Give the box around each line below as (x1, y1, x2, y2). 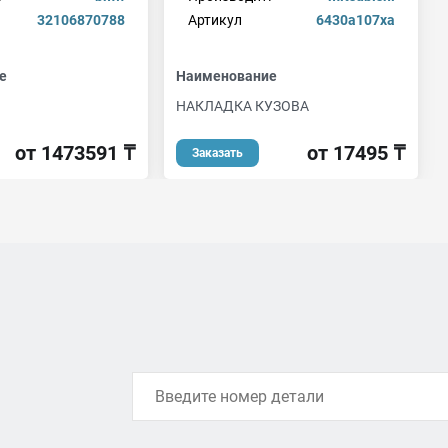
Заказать (192, 145, 243, 160)
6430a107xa (315, 11, 395, 28)
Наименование (176, 68, 277, 85)
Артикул (187, 11, 242, 28)
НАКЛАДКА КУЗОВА (176, 98, 309, 115)
